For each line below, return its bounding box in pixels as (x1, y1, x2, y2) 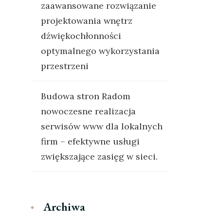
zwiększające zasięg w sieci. (40, 151, 158, 162)
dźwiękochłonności (40, 30, 121, 41)
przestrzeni (40, 60, 89, 72)
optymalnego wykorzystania (40, 45, 160, 56)
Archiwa (43, 199, 85, 214)
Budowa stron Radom (40, 91, 130, 102)
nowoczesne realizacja (40, 106, 136, 117)
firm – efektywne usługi (40, 136, 140, 147)
